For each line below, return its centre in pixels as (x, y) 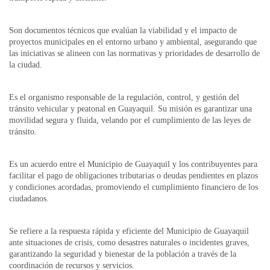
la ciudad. (26, 65)
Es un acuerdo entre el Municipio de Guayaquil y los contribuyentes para (133, 164)
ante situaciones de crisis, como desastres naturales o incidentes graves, (129, 243)
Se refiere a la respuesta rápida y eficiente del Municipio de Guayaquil (129, 231)
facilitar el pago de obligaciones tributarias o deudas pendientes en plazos (133, 176)
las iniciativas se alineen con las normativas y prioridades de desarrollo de (134, 53)
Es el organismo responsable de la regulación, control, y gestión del (124, 97)
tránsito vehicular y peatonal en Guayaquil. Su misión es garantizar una (130, 109)
